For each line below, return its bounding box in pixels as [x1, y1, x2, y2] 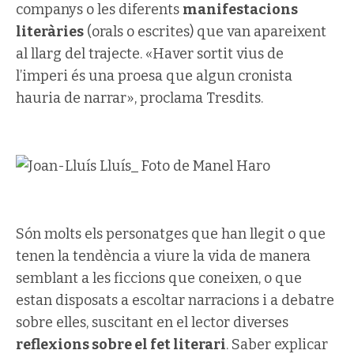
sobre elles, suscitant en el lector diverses [16, 313, 288, 331]
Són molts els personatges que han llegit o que [16, 224, 326, 243]
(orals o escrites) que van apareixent [84, 22, 326, 40]
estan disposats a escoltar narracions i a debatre [16, 291, 334, 309]
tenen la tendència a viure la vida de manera [16, 247, 311, 265]
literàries [16, 22, 84, 40]
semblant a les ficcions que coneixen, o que [16, 269, 302, 287]
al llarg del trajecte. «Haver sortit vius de [16, 44, 284, 62]
